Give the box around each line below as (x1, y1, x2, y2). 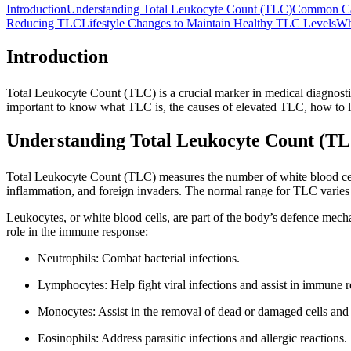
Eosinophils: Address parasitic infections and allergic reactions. (38, 331, 347, 345)
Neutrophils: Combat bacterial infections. (38, 251, 240, 265)
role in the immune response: (6, 224, 148, 238)
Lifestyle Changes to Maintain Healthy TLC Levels (81, 16, 336, 30)
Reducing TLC (6, 16, 81, 30)
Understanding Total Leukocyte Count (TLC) (67, 2, 292, 16)
